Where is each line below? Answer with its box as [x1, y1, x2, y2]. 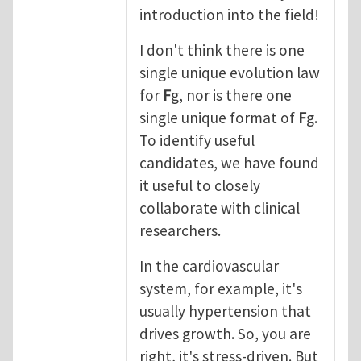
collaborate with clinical [139, 197, 300, 218]
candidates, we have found [139, 152, 319, 172]
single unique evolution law [139, 62, 320, 82]
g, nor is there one [171, 85, 292, 105]
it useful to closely [139, 175, 260, 195]
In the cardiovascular [139, 255, 279, 276]
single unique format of [139, 107, 298, 127]
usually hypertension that [139, 301, 311, 321]
